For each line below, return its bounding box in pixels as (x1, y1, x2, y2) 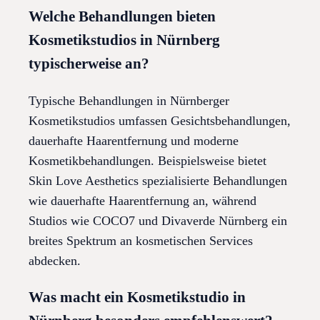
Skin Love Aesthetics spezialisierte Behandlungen (29, 173, 287, 188)
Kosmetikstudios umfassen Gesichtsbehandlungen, (29, 113, 291, 128)
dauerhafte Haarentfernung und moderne (29, 133, 239, 148)
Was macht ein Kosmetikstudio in (29, 289, 246, 306)
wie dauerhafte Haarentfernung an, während (29, 193, 256, 208)
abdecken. (29, 253, 81, 268)
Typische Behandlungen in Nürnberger (29, 93, 229, 108)
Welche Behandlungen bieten (29, 7, 216, 25)
